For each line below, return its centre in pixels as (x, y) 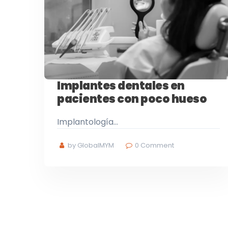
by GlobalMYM (90, 145)
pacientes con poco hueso (132, 99)
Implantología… (88, 122)
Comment (157, 145)
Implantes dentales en (121, 85)
